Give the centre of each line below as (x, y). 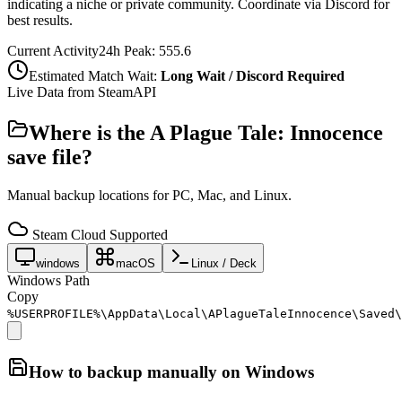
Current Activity (53, 50)
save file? (50, 157)
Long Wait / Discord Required (253, 75)
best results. (40, 20)
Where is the (89, 132)
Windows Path (48, 280)
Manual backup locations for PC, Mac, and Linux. (149, 195)
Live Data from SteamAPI (82, 92)
